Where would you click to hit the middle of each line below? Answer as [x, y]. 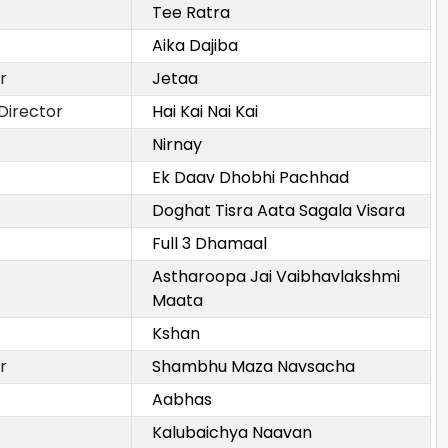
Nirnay [177, 145]
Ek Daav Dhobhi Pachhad [250, 178]
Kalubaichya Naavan [232, 433]
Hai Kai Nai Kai [205, 112]
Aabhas [182, 400]
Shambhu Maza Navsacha [253, 367]
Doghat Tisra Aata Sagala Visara [278, 211]
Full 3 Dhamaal [209, 244]
